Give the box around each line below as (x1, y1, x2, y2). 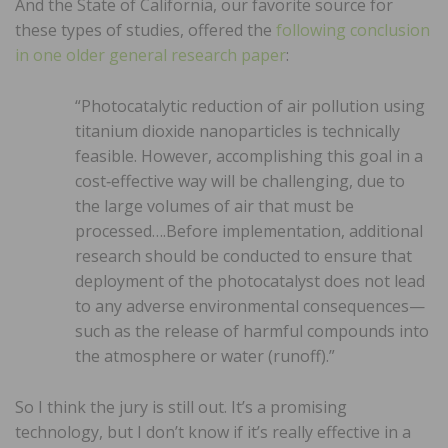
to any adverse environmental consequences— (75, 294, 425, 317)
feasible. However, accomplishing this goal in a (75, 144, 423, 167)
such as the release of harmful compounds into (75, 319, 429, 342)
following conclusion (276, 18, 430, 41)
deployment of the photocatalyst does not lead (75, 269, 425, 292)
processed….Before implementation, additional (75, 219, 423, 242)
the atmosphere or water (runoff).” (75, 344, 335, 367)
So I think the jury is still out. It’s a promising (15, 395, 347, 418)
